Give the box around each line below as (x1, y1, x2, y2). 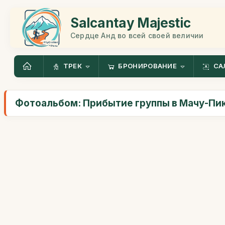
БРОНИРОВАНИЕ (118, 62, 177, 70)
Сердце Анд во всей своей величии (70, 31, 204, 40)
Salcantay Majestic (70, 15, 191, 31)
